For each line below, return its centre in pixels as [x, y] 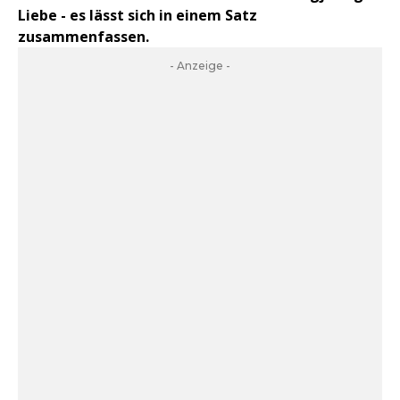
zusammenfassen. [83, 37]
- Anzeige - [200, 66]
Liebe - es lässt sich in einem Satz [137, 15]
